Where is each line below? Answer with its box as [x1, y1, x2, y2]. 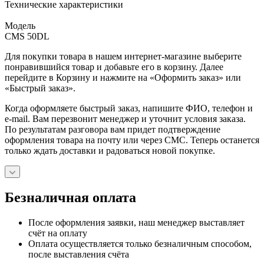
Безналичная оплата [5, 190, 136, 206]
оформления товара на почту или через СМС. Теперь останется [5, 135, 259, 146]
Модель [5, 21, 35, 31]
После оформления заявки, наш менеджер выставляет [28, 217, 245, 228]
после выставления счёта [28, 249, 129, 260]
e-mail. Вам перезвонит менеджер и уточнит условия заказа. [5, 114, 246, 124]
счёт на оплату [28, 228, 87, 239]
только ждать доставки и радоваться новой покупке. [5, 146, 215, 156]
